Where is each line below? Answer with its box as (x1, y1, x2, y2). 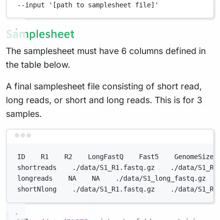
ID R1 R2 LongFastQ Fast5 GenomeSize (17, 153, 214, 161)
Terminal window (109, 135, 168, 145)
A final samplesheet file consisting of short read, (6, 81, 202, 92)
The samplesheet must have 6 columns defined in (6, 46, 206, 56)
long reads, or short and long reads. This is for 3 (6, 95, 202, 106)
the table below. (6, 59, 70, 70)
